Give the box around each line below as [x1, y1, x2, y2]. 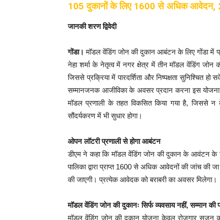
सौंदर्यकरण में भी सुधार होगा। [68, 111, 142, 120]
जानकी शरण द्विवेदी [68, 22, 116, 31]
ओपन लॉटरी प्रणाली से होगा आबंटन [68, 137, 161, 146]
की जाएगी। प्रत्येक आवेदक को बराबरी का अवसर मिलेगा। [68, 175, 217, 184]
